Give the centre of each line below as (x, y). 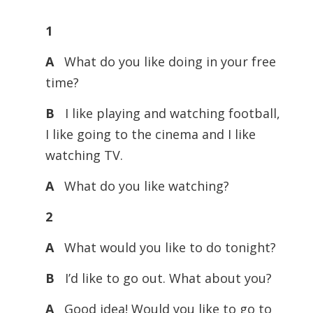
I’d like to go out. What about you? (163, 278)
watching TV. (84, 155)
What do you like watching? (141, 186)
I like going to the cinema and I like (150, 134)
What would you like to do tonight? (165, 247)
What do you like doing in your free (165, 61)
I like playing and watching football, (167, 113)
